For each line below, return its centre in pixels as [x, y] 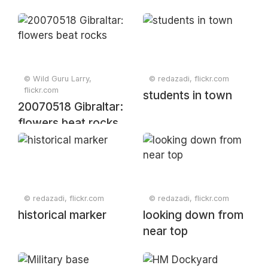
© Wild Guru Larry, [58, 79]
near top [165, 231]
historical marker [62, 215]
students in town [188, 95]
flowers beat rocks [68, 123]
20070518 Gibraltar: [71, 107]
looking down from [193, 215]
